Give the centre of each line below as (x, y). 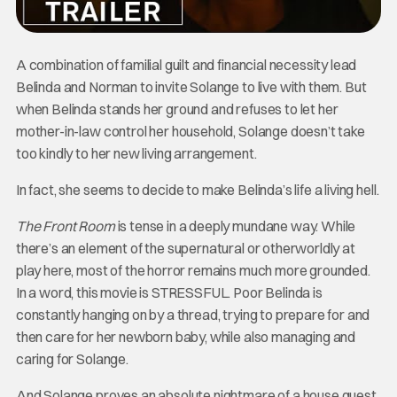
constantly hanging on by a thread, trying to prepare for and (193, 314)
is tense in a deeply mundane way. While (235, 226)
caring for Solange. (72, 358)
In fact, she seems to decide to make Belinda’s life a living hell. (197, 189)
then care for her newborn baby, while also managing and (186, 336)
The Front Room (65, 226)
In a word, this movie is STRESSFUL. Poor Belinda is (169, 292)
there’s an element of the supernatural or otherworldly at (185, 248)
